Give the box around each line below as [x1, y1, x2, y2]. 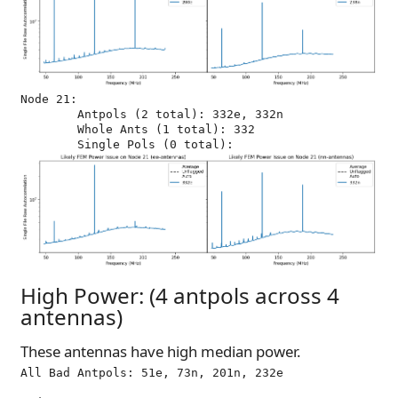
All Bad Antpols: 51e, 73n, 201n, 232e [20, 366, 283, 379]
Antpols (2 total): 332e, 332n [20, 107, 77, 121]
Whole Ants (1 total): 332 [20, 123, 77, 136]
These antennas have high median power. [20, 341, 301, 362]
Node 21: [20, 92, 77, 106]
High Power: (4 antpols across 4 [20, 280, 339, 310]
